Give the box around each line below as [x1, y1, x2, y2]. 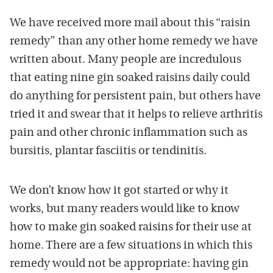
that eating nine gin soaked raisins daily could [10, 73, 250, 84]
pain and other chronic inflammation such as [10, 127, 247, 139]
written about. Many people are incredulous [10, 54, 241, 66]
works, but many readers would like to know [10, 204, 239, 215]
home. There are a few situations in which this [10, 240, 252, 252]
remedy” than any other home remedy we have [10, 36, 258, 48]
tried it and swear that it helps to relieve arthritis [10, 109, 263, 121]
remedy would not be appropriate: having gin [10, 258, 249, 270]
